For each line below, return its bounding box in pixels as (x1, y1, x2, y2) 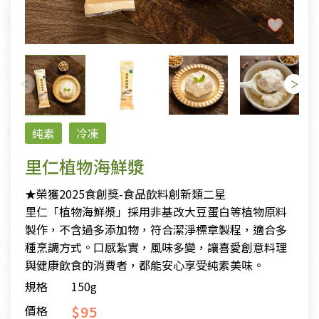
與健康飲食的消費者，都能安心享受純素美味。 (25, 256, 264, 274)
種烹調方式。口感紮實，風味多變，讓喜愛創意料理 (25, 239, 287, 256)
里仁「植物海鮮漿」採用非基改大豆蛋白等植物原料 (25, 203, 287, 221)
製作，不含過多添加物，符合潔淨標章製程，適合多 (25, 221, 287, 239)
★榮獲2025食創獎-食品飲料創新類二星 (25, 185, 226, 203)
